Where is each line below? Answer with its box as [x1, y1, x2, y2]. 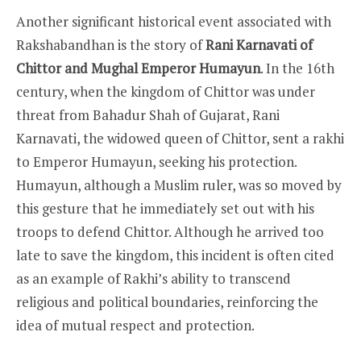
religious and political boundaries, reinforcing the [16, 292, 318, 311]
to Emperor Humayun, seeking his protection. [16, 151, 297, 171]
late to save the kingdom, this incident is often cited [16, 245, 334, 264]
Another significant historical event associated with [16, 11, 331, 31]
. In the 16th [260, 58, 334, 77]
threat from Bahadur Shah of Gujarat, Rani [16, 105, 280, 124]
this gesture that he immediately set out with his [16, 198, 314, 218]
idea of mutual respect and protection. [16, 315, 255, 334]
